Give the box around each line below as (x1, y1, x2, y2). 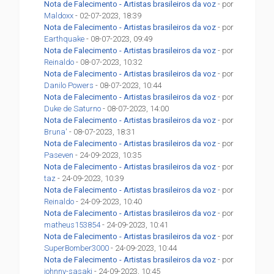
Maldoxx (44, 11, 74, 21)
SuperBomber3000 (44, 243, 109, 253)
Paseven (44, 150, 74, 160)
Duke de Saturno (44, 104, 102, 114)
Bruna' (44, 127, 68, 137)
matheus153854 (44, 220, 101, 230)
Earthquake (44, 34, 85, 44)
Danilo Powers (44, 81, 94, 91)
